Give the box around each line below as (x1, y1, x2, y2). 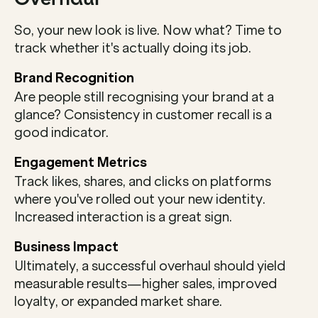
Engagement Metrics (14, 154, 147, 170)
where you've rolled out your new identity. (14, 191, 265, 207)
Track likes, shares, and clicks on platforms (14, 173, 271, 190)
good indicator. (14, 124, 109, 141)
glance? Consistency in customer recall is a (14, 106, 272, 123)
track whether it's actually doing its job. (14, 40, 251, 56)
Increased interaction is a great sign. (14, 209, 232, 225)
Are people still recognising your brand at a (14, 89, 274, 105)
